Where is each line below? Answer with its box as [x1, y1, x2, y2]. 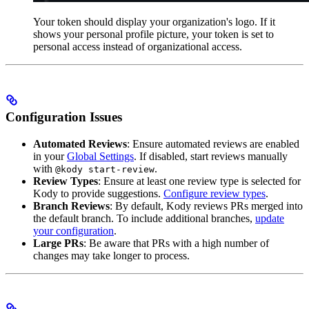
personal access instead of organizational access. [33, 41, 242, 53]
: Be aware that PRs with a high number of [83, 237, 269, 249]
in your [33, 150, 67, 162]
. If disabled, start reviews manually [134, 150, 288, 162]
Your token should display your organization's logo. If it [33, 16, 275, 28]
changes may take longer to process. [33, 249, 190, 261]
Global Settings [67, 150, 134, 162]
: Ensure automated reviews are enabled [127, 137, 299, 150]
